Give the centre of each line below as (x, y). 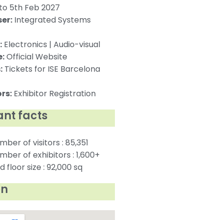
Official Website (36, 56)
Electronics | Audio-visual (51, 44)
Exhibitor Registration (54, 93)
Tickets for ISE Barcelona (51, 69)
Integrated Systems (51, 20)
